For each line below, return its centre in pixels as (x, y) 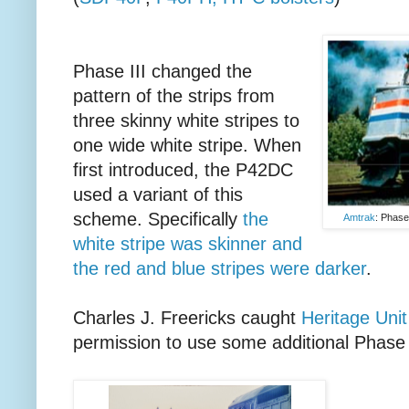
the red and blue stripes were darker (220, 268)
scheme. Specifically (158, 219)
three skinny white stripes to (186, 120)
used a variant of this (158, 194)
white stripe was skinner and (188, 243)
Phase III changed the (163, 71)
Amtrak (359, 217)
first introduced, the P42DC (183, 169)
